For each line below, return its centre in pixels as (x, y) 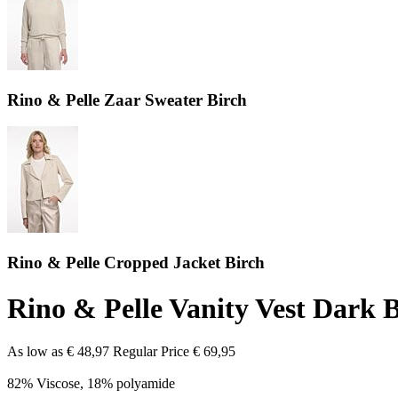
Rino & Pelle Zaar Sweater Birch (127, 99)
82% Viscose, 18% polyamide (91, 384)
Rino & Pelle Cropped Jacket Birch (136, 263)
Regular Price (151, 352)
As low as (35, 352)
